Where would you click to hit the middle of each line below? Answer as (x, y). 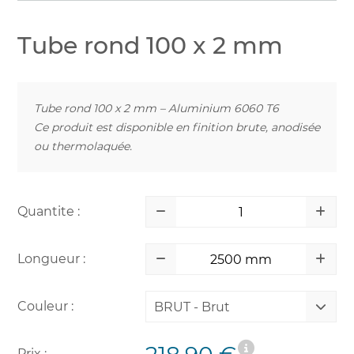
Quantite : (49, 211)
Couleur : (45, 306)
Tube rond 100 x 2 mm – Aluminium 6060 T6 (156, 108)
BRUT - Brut (192, 307)
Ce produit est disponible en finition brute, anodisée (177, 127)
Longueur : (51, 259)
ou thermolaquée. (83, 146)
